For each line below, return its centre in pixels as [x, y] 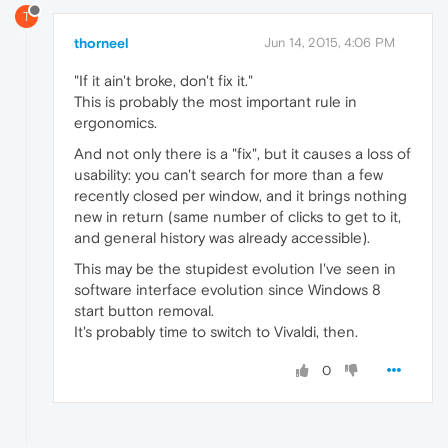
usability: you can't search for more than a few [228, 175]
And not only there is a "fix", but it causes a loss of [242, 154]
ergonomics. [115, 123]
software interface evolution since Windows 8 [227, 290]
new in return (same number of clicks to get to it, [237, 217]
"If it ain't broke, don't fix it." [163, 81]
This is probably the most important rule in [215, 102]
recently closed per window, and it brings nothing [240, 196]
